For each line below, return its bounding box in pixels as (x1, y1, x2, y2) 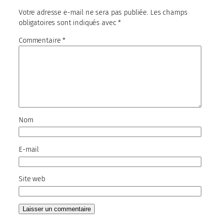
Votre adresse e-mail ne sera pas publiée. (19, 8, 148, 17)
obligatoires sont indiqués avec (19, 18, 118, 27)
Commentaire (19, 36, 63, 45)
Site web (19, 174, 45, 184)
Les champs (150, 8, 188, 17)
